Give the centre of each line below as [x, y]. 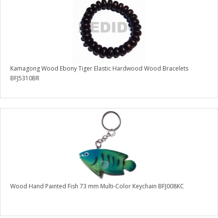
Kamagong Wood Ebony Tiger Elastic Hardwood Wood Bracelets [99, 69]
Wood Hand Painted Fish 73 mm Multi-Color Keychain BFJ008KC [97, 186]
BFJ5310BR [25, 78]
